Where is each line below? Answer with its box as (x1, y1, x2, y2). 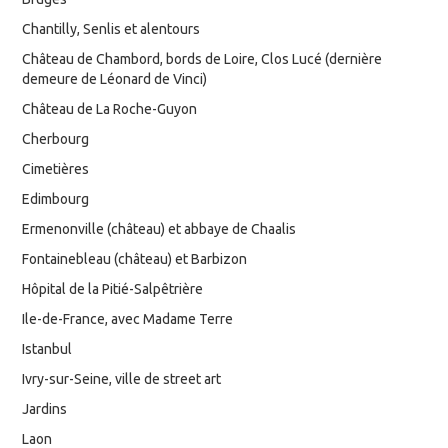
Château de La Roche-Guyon (22, 100, 198, 117)
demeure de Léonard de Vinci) (22, 70, 208, 87)
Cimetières (22, 160, 90, 177)
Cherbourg (22, 130, 90, 147)
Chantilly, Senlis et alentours (22, 20, 201, 37)
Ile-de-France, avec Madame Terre (22, 310, 234, 327)
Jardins (22, 400, 68, 417)
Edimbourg (22, 190, 90, 207)
